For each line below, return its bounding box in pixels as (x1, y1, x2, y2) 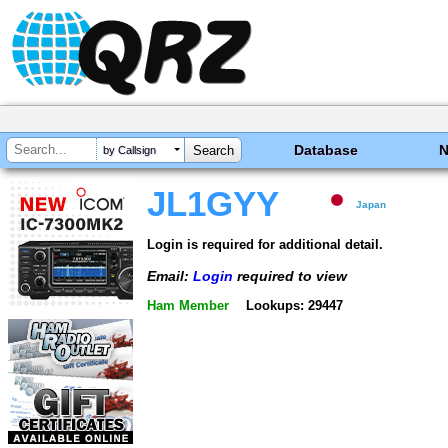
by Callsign (103, 144, 156, 157)
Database (294, 142, 359, 158)
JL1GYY (147, 185, 279, 223)
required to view (233, 267, 347, 284)
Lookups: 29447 (245, 298, 343, 314)
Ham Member (147, 298, 229, 314)
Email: (147, 267, 193, 284)
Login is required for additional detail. (147, 236, 383, 252)
